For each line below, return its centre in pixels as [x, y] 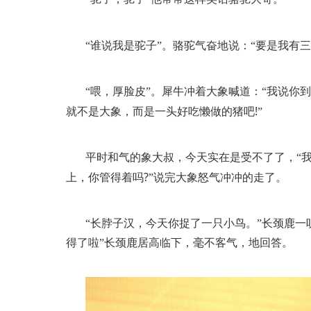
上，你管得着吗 [105, 177]
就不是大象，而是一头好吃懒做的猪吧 [160, 111]
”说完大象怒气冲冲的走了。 [218, 177]
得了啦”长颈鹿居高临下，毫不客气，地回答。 [179, 242]
